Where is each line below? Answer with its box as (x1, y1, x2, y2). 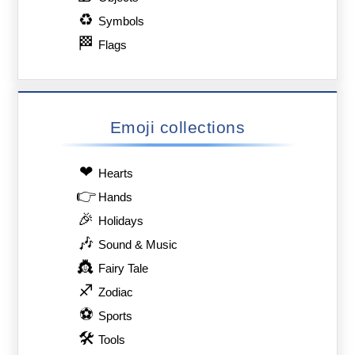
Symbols (98, 15, 145, 29)
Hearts (98, 167, 134, 181)
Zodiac (98, 286, 134, 300)
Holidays (98, 215, 144, 228)
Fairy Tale (98, 262, 149, 276)
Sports (98, 310, 133, 323)
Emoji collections (109, 118, 246, 137)
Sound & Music (98, 239, 178, 252)
